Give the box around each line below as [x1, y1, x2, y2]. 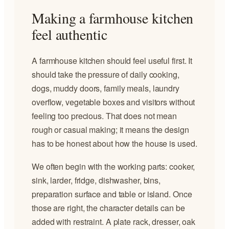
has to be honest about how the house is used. [32, 138, 197, 150]
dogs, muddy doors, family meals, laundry [32, 82, 179, 95]
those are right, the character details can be [32, 202, 185, 214]
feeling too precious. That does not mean [32, 110, 177, 122]
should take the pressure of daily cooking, [32, 68, 179, 81]
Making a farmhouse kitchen [32, 8, 194, 28]
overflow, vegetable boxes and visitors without [32, 96, 195, 108]
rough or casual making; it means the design [32, 124, 189, 136]
